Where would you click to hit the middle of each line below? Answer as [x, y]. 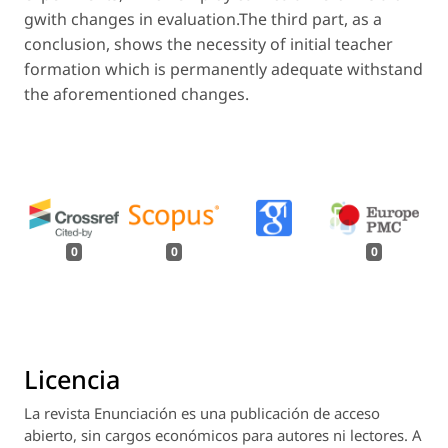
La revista [59, 412]
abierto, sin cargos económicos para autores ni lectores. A [223, 434]
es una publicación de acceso [280, 412]
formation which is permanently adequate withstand [223, 68]
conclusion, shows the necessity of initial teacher [208, 43]
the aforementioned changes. [136, 93]
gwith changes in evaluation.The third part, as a [203, 18]
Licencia [72, 378]
